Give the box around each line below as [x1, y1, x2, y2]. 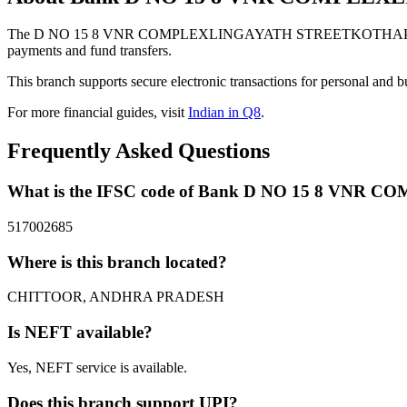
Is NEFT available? [7, 323, 153, 342]
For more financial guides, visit [7, 104, 188, 121]
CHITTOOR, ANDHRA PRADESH [7, 289, 224, 305]
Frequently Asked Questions [7, 139, 270, 164]
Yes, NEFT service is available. [7, 359, 187, 375]
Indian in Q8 [188, 104, 261, 121]
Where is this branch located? [7, 252, 227, 272]
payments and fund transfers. [7, 43, 172, 59]
